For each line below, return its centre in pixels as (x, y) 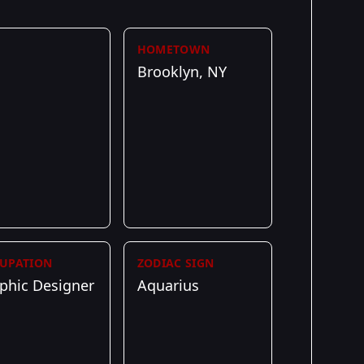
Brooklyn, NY (182, 71)
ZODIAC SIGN (175, 263)
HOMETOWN (173, 49)
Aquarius (168, 286)
